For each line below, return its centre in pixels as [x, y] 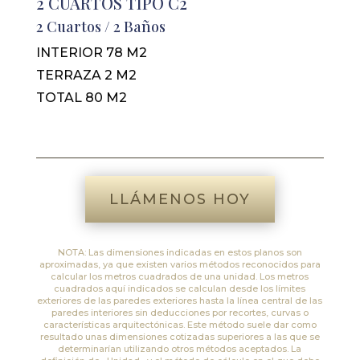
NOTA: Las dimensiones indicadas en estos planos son [180, 252]
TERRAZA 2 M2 [86, 75]
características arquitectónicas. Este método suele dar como [180, 324]
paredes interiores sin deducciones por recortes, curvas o [180, 312]
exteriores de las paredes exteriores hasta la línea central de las [180, 300]
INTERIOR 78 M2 [91, 52]
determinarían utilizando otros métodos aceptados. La [180, 348]
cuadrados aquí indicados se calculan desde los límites [180, 288]
